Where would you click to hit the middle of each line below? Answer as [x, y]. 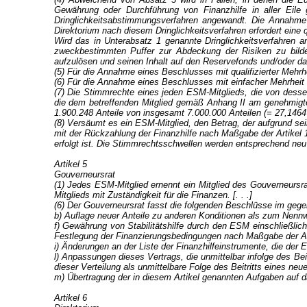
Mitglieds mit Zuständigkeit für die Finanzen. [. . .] [153, 195]
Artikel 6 [70, 298]
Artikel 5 [70, 164]
